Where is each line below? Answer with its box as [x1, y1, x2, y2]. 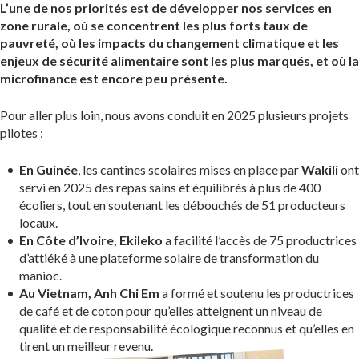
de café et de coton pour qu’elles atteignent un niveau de [19, 303, 322, 319]
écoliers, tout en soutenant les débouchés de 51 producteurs [19, 197, 345, 213]
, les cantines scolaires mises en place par [78, 162, 299, 178]
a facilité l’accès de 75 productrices [163, 232, 357, 248]
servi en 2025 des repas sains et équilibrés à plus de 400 [19, 179, 321, 196]
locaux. [19, 215, 58, 231]
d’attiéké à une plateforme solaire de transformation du [19, 250, 319, 266]
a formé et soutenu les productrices [159, 285, 354, 301]
